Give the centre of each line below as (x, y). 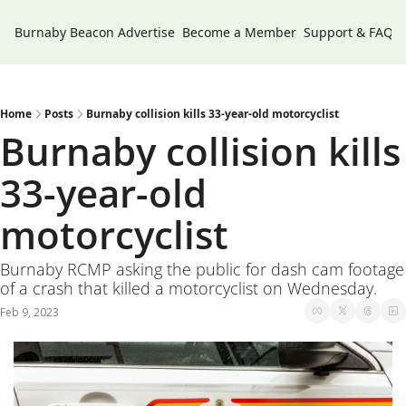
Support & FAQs (352, 32)
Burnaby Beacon (64, 32)
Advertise (146, 32)
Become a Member (239, 32)
